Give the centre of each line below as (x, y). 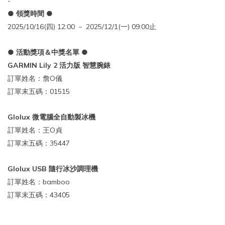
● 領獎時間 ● (30, 14)
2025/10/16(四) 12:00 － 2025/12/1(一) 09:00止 (82, 27)
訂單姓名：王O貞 (35, 130)
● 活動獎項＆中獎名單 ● (48, 52)
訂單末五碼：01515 (39, 91)
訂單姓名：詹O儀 (35, 78)
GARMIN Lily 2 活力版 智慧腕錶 (59, 65)
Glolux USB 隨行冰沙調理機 (53, 169)
